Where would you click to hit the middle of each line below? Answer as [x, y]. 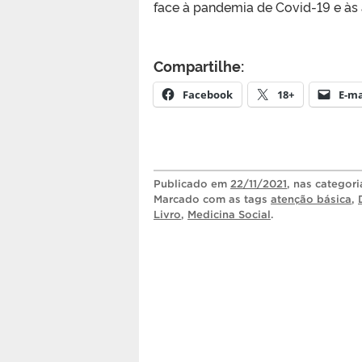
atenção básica [311, 199]
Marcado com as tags [212, 199]
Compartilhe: [199, 65]
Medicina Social [229, 214]
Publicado [182, 183]
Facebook [208, 94]
